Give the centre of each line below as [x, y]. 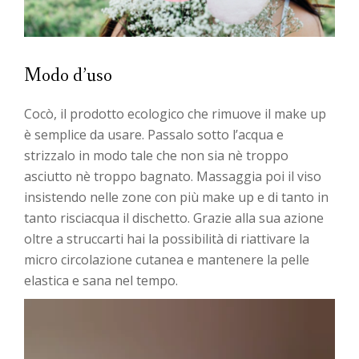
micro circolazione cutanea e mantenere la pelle [167, 260]
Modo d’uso [68, 76]
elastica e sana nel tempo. [101, 281]
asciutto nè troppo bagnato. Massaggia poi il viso [173, 177]
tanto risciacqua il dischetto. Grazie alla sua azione [174, 218]
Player [42, 330]
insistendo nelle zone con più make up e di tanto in [176, 198]
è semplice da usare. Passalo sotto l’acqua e [154, 135]
